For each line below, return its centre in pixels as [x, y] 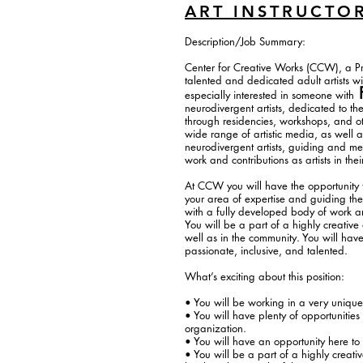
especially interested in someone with [269, 94]
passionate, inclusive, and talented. [266, 250]
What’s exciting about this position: [265, 276]
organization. [216, 328]
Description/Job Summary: [245, 41]
